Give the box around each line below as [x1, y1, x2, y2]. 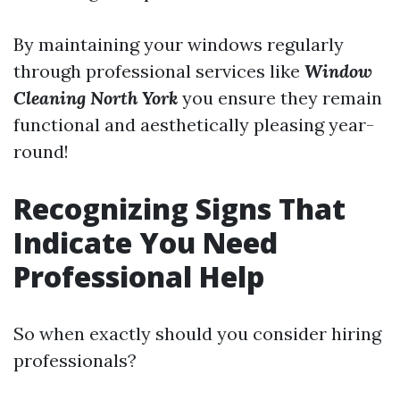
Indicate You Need [13, 223, 278, 262]
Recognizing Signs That [13, 189, 346, 228]
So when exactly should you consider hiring [13, 322, 381, 345]
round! [13, 140, 69, 162]
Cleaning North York [13, 87, 178, 109]
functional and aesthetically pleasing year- [13, 113, 374, 136]
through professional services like [13, 60, 304, 82]
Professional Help [13, 257, 264, 296]
